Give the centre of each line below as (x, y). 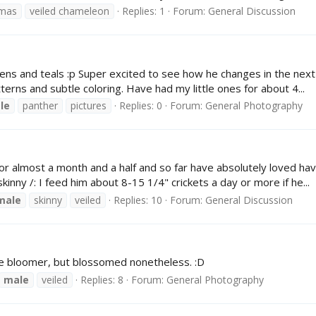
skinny (48, 200)
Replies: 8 (102, 279)
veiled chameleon (69, 11)
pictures (89, 106)
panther (40, 106)
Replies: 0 (141, 106)
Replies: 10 (138, 200)
